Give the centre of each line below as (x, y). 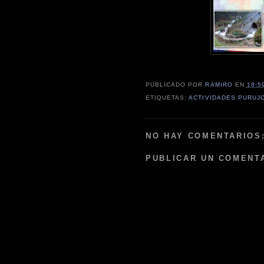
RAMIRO (219, 85)
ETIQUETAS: (167, 98)
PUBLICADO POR (176, 85)
